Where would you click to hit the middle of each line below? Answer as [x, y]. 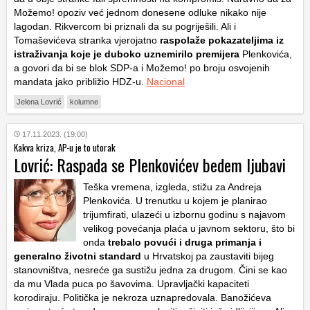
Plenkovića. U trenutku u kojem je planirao [175, 201]
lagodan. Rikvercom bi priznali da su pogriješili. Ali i [125, 27]
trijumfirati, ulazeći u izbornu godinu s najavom [184, 215]
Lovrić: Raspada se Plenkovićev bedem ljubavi [150, 165]
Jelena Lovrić [39, 102]
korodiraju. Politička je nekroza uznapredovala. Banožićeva [143, 298]
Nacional [166, 82]
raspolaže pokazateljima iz [222, 40]
